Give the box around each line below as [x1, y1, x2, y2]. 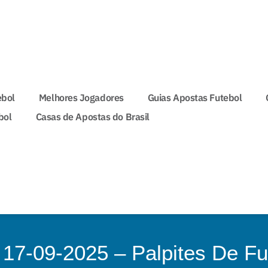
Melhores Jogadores [38, 92, 124, 104]
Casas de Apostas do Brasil [35, 111, 150, 123]
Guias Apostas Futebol [147, 92, 242, 104]
